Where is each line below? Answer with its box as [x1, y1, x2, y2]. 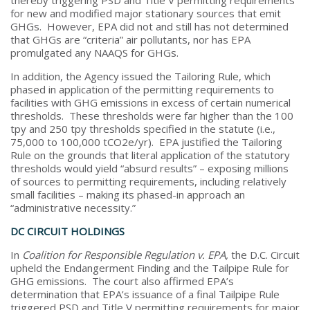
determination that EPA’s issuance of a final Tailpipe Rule [10, 286, 280, 301]
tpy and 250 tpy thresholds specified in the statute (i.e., [10, 121, 275, 136]
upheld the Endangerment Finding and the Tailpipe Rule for [10, 260, 289, 275]
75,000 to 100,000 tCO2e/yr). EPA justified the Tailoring [10, 134, 282, 149]
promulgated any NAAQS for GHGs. [10, 45, 179, 60]
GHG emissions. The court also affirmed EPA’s [10, 273, 234, 288]
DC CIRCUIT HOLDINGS [10, 224, 125, 238]
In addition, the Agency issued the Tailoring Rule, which [10, 69, 271, 83]
